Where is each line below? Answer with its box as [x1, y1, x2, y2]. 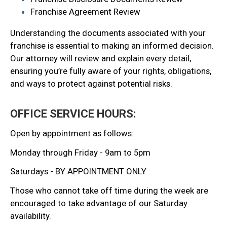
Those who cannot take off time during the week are [10, 185, 208, 196]
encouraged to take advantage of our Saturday [10, 198, 187, 208]
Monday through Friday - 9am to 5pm [10, 147, 150, 158]
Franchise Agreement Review [30, 7, 140, 17]
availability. [10, 210, 51, 221]
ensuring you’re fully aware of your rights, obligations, [10, 66, 211, 77]
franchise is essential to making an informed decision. [10, 41, 214, 51]
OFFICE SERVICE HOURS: [10, 107, 136, 121]
